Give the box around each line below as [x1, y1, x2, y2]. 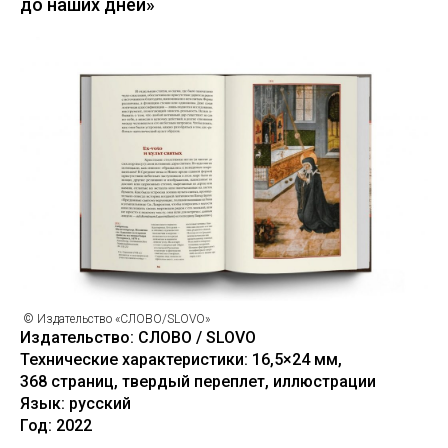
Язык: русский [20, 394, 131, 413]
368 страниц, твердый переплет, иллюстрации [20, 372, 376, 391]
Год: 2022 [20, 416, 92, 435]
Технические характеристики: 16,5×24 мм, [20, 350, 342, 369]
